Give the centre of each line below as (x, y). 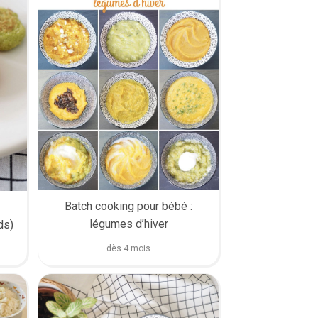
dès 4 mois (128, 249)
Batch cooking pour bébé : (128, 207)
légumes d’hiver (128, 224)
